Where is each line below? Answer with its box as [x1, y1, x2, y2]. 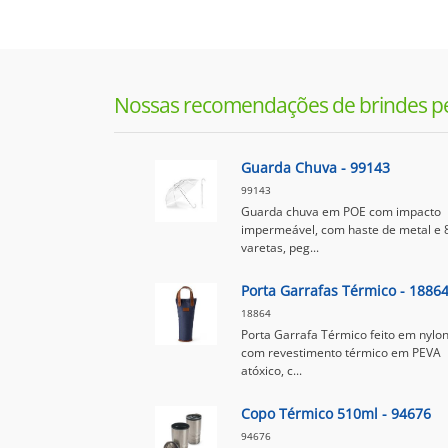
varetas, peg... [240, 239, 319, 256]
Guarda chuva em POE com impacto [240, 203, 441, 220]
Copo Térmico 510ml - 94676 [240, 404, 431, 423]
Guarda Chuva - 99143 [240, 158, 390, 177]
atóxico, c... [240, 362, 302, 379]
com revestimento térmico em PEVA [240, 344, 441, 361]
